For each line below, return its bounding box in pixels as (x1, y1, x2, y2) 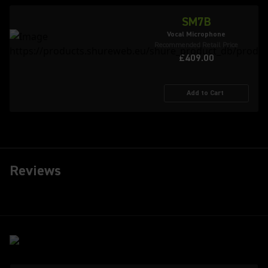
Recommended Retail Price (154, 41, 238, 50)
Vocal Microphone (167, 30, 226, 39)
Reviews (10, 162, 61, 180)
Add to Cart (186, 89, 224, 98)
